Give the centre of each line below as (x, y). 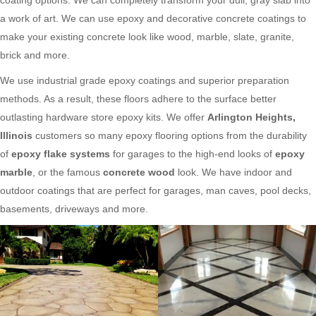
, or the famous (68, 172)
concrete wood (139, 172)
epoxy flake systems (61, 153)
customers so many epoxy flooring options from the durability (170, 135)
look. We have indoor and (233, 172)
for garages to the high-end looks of (193, 153)
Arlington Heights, (251, 117)
